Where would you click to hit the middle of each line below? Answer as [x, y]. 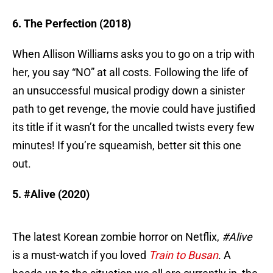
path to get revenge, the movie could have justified [134, 109]
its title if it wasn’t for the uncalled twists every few [133, 127]
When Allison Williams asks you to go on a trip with [133, 54]
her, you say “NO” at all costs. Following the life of [130, 73]
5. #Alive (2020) [51, 194]
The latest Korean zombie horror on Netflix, [117, 237]
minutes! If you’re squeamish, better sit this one [127, 146]
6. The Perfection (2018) [72, 24]
